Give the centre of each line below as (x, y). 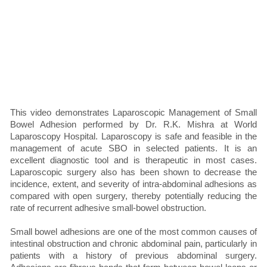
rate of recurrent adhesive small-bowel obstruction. (108, 208)
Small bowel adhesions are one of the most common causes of (133, 232)
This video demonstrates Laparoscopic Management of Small (133, 113)
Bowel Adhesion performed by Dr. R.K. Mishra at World (133, 125)
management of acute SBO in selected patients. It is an (133, 148)
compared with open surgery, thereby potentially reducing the (133, 196)
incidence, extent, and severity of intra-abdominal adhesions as (133, 184)
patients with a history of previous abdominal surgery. (133, 256)
